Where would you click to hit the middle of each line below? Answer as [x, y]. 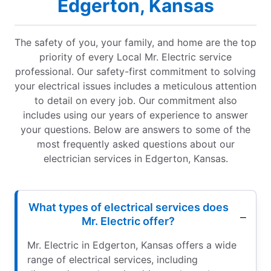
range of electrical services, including [113, 259]
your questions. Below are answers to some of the [135, 129]
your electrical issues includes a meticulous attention [135, 86]
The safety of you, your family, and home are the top [135, 42]
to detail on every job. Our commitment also [135, 100]
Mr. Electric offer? [128, 221]
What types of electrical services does [128, 207]
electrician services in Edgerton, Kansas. [135, 158]
